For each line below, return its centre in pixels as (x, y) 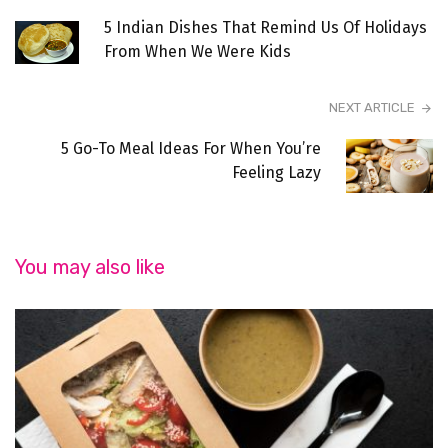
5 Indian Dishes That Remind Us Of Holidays (265, 27)
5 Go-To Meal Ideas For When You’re (191, 148)
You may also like (90, 266)
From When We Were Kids (197, 51)
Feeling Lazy (277, 172)
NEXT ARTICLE (371, 107)
